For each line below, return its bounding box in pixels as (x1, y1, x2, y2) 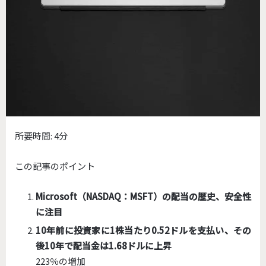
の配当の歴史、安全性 (162, 190, 251, 203)
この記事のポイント (15, 160, 95, 173)
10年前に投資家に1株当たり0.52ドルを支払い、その (36, 224, 251, 237)
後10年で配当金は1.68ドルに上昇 (36, 239, 172, 252)
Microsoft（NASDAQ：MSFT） (36, 190, 162, 203)
